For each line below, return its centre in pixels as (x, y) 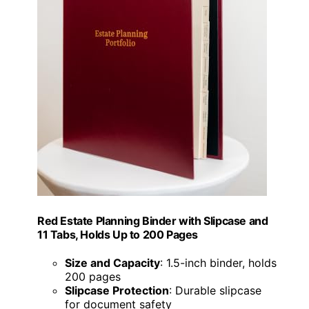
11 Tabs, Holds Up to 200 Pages (118, 234)
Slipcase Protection (117, 290)
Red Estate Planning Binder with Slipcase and (153, 220)
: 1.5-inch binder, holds (218, 262)
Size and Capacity (112, 262)
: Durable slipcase (215, 290)
